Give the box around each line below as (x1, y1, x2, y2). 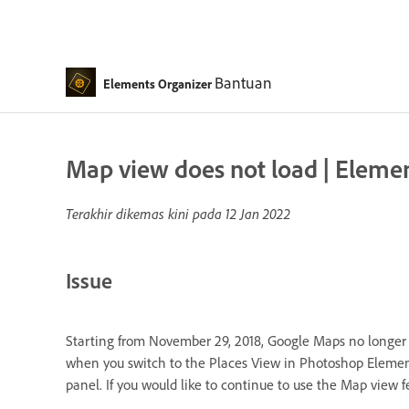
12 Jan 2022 (225, 204, 290, 223)
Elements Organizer (102, 75, 212, 91)
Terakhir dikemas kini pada (66, 204, 225, 223)
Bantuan (214, 71, 272, 92)
